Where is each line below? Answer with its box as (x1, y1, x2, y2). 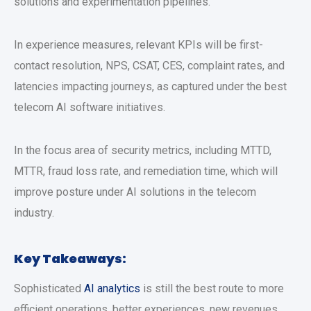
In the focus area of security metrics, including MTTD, (14, 144, 271, 157)
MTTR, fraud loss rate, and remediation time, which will (14, 165, 278, 178)
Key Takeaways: (14, 250, 126, 267)
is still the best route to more (140, 282, 284, 295)
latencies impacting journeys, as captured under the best (14, 80, 287, 93)
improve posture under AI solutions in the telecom (14, 185, 256, 199)
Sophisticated (14, 282, 84, 295)
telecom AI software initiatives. (14, 101, 165, 114)
